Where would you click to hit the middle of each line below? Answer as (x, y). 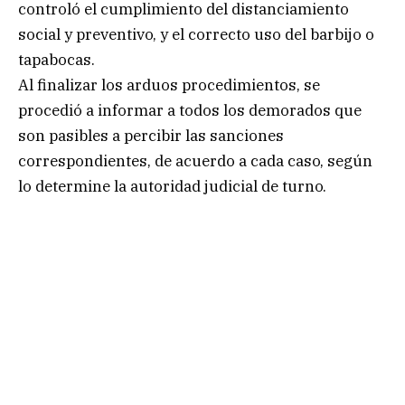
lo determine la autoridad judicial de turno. (172, 187)
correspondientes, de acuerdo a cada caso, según (195, 161)
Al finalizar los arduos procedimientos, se (169, 85)
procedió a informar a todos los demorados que (190, 111)
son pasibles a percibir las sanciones (151, 136)
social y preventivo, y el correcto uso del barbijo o (196, 35)
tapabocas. (57, 60)
